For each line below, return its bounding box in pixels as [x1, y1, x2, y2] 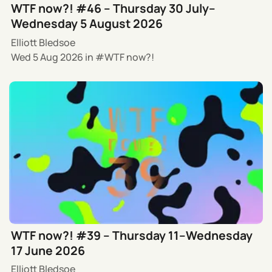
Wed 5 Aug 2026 [11, 50, 84, 64]
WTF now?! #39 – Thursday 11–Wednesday [11, 226, 253, 243]
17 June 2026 [11, 242, 86, 259]
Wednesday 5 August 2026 [11, 15, 163, 32]
